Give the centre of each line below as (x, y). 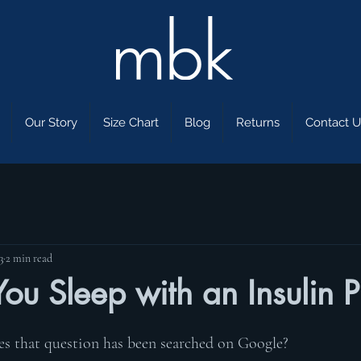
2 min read (29, 258)
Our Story (51, 123)
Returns (257, 123)
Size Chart (131, 123)
